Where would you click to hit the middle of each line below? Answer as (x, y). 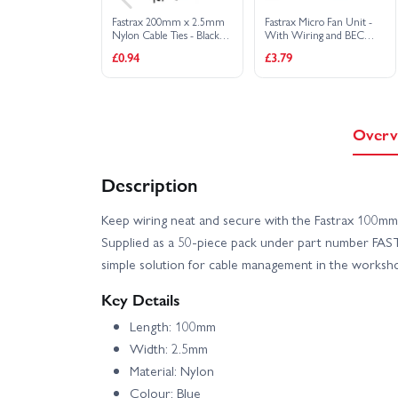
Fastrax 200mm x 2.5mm (169, 22)
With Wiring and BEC (315, 35)
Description (149, 184)
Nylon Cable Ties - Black (166, 35)
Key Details (141, 299)
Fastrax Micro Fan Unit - (319, 22)
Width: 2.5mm (169, 349)
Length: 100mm (173, 326)
